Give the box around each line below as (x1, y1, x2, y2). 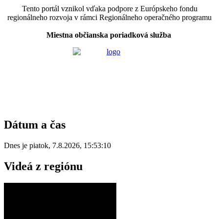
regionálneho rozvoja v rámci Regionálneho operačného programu (7, 13, 212, 22)
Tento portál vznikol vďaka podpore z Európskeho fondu (22, 4, 197, 13)
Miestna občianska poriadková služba (46, 31, 171, 40)
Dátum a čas (4, 118, 66, 131)
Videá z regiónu (4, 159, 83, 173)
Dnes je (4, 141, 29, 150)
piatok (29, 141, 48, 150)
